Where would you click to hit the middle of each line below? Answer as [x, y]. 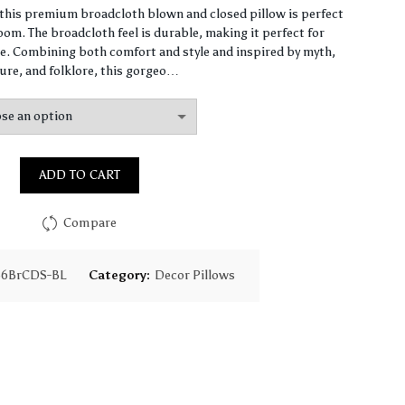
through [213, 88]
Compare [90, 222]
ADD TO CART [80, 175]
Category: [121, 275]
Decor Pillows [195, 275]
